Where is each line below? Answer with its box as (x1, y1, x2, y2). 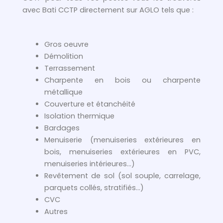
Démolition (44, 51, 83, 62)
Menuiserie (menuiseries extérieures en (44, 135, 201, 145)
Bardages (44, 123, 80, 133)
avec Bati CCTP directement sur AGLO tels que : (22, 4, 196, 15)
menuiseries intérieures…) (44, 159, 137, 169)
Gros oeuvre (44, 39, 89, 50)
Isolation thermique (44, 111, 114, 121)
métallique (44, 87, 85, 98)
